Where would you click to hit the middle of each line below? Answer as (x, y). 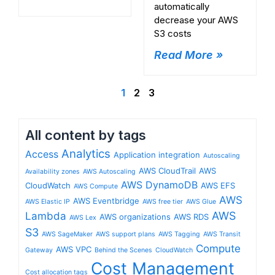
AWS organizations (135, 216)
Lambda (46, 215)
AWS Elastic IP (48, 201)
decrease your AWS (196, 20)
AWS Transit (222, 234)
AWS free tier (163, 201)
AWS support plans (126, 234)
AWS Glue (201, 201)
